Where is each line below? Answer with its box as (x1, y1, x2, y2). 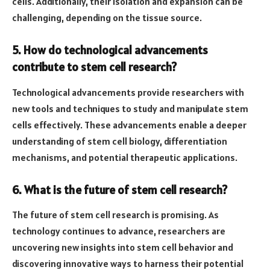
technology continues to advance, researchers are (12, 225, 225, 237)
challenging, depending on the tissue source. (12, 11, 202, 24)
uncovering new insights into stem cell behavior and (12, 241, 233, 254)
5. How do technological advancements (12, 43, 208, 58)
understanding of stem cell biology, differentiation (12, 134, 227, 147)
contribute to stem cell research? (12, 60, 177, 75)
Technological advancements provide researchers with (12, 86, 244, 98)
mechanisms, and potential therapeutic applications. (12, 151, 237, 163)
